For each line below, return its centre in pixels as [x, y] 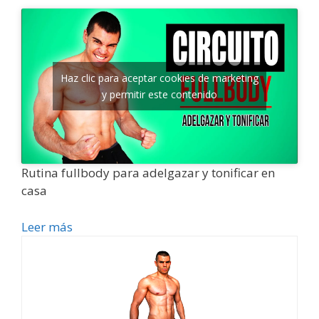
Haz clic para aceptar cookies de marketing [159, 78]
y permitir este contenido [159, 95]
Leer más [47, 226]
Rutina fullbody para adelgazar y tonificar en [148, 173]
